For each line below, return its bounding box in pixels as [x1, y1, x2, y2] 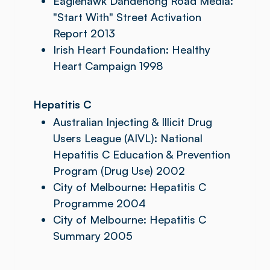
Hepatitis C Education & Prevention [53, 148, 230, 161]
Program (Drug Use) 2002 [53, 164, 185, 177]
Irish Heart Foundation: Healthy [53, 43, 210, 56]
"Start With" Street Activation [53, 10, 201, 24]
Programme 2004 [53, 196, 146, 210]
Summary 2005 [53, 229, 133, 242]
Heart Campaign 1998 [53, 59, 163, 72]
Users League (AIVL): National [53, 131, 202, 145]
